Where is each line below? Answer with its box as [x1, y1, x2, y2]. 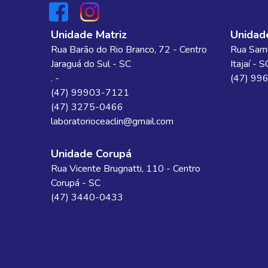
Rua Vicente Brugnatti [50, 162, 142, 175]
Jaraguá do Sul [50, 57, 110, 71]
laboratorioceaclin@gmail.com [50, 115, 173, 128]
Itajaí [230, 57, 250, 71]
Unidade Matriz [50, 28, 127, 42]
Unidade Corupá [50, 147, 132, 161]
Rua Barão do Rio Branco [50, 43, 154, 56]
